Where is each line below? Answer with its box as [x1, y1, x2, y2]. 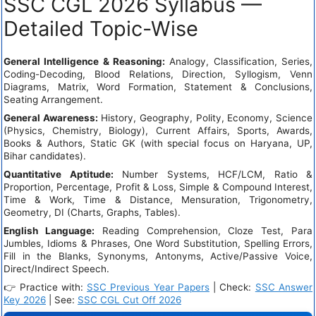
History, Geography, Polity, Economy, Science [97, 111, 313, 123]
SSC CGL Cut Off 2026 [78, 293, 181, 305]
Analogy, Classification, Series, [165, 55, 312, 67]
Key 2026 [4, 293, 46, 305]
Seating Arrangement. [4, 93, 103, 105]
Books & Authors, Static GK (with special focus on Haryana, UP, [4, 137, 312, 149]
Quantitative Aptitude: [4, 168, 114, 180]
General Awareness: [4, 111, 98, 123]
